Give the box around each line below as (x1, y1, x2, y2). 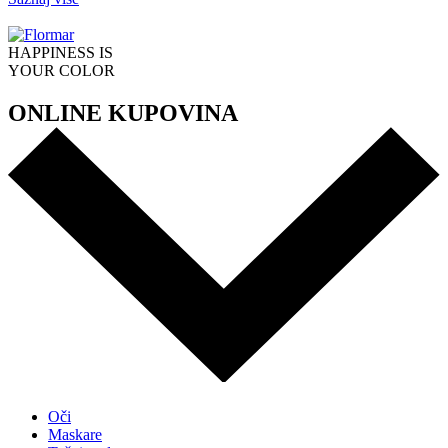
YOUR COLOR (8, 62, 115, 79)
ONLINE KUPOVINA (8, 99, 238, 126)
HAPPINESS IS (8, 44, 113, 61)
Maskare (48, 426, 102, 444)
